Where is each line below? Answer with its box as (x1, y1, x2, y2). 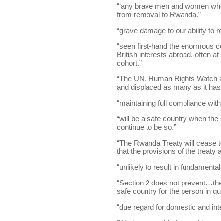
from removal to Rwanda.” (116, 10, 201, 19)
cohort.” (116, 59, 142, 67)
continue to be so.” (116, 123, 176, 131)
